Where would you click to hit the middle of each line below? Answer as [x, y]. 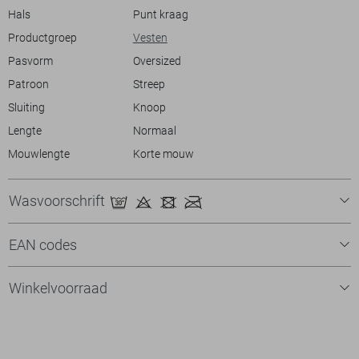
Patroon [28, 84]
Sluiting [26, 107]
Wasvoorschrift [58, 201]
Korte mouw [163, 154]
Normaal [154, 131]
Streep [149, 84]
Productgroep [42, 38]
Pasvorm [30, 61]
